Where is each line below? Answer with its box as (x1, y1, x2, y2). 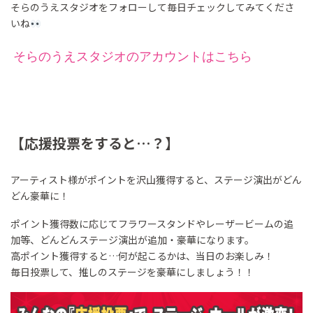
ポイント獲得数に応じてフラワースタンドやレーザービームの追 (10, 216, 293, 231)
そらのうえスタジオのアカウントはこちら (13, 50, 252, 64)
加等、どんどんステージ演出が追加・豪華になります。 (10, 232, 254, 247)
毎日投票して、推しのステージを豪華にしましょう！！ (10, 264, 254, 279)
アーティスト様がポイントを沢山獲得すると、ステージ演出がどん (10, 173, 302, 187)
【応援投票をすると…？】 (10, 133, 179, 154)
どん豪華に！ (10, 189, 69, 203)
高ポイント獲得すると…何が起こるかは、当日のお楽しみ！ (10, 248, 274, 263)
